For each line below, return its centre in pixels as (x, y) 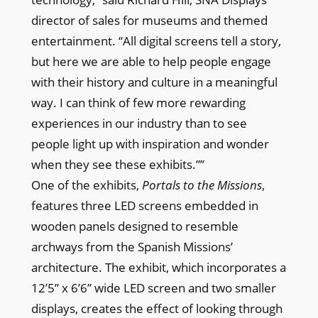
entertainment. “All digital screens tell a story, (156, 40)
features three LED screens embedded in (144, 205)
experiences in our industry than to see (139, 123)
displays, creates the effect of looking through (157, 308)
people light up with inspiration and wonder (150, 143)
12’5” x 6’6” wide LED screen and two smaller (153, 287)
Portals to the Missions (202, 185)
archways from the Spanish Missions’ (132, 246)
